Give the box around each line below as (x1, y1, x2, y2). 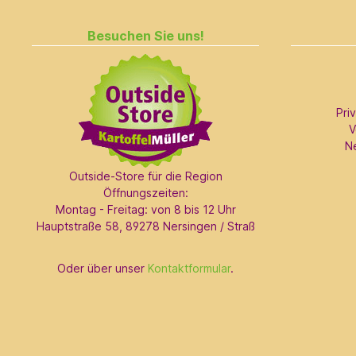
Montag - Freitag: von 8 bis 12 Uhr (55, 202, 236, 216)
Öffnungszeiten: (103, 185, 188, 199)
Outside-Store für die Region (68, 168, 222, 183)
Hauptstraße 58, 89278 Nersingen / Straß (36, 219, 255, 233)
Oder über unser (57, 261, 148, 275)
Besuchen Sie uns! (87, 27, 204, 44)
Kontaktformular (148, 261, 230, 275)
